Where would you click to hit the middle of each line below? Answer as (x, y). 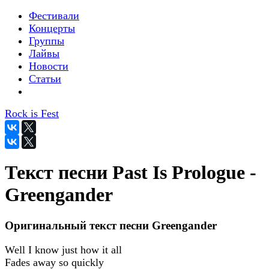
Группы (47, 41)
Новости (49, 66)
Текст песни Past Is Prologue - (131, 173)
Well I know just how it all (63, 249)
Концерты (52, 28)
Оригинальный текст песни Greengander (111, 225)
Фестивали (54, 16)
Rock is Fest (32, 113)
